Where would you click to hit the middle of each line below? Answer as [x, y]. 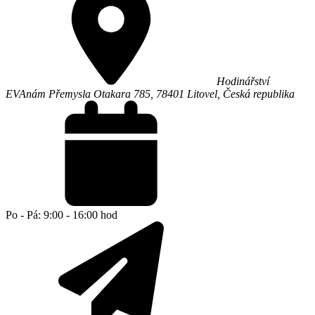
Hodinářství [243, 82]
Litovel [201, 94]
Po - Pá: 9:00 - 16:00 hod [62, 215]
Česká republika [259, 94]
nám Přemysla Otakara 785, [91, 94]
